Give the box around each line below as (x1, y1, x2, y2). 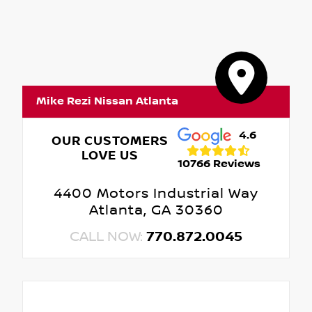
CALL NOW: (70, 228, 146, 246)
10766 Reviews (177, 157, 260, 171)
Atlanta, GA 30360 (88, 202, 224, 219)
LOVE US (81, 148, 139, 164)
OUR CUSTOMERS (52, 134, 169, 149)
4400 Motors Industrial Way (54, 185, 258, 203)
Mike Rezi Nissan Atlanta (36, 95, 178, 109)
